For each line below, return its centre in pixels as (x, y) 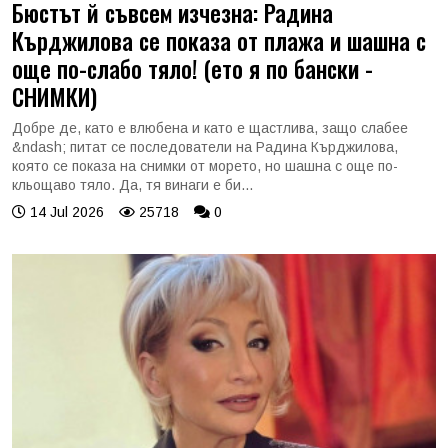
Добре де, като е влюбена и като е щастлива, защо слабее (210, 127)
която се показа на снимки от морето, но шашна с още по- (205, 165)
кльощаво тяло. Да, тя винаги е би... (132, 184)
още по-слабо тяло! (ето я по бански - (192, 68)
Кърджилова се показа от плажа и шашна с (219, 40)
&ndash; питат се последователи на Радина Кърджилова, (205, 146)
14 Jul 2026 (65, 211)
